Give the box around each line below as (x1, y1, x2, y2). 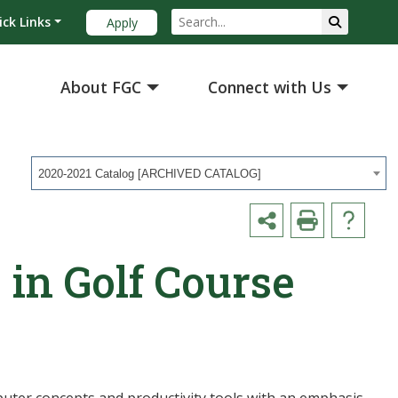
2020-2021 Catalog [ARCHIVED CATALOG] (38, 167, 261, 180)
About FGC (60, 76, 142, 99)
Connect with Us (208, 76, 332, 99)
